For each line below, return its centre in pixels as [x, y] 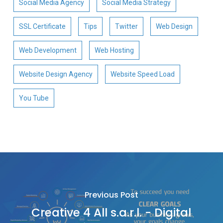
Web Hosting [114, 50]
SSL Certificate [42, 26]
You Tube [34, 98]
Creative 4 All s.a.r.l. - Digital [111, 212]
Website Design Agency [56, 74]
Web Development [48, 50]
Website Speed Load [142, 74]
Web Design [174, 26]
